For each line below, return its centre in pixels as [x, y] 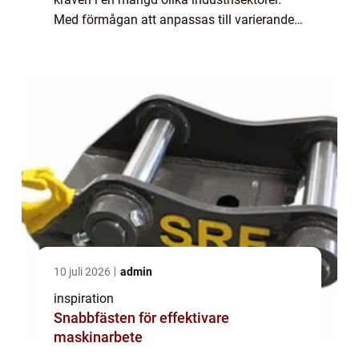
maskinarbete [98, 337]
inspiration [84, 298]
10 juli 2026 [83, 271]
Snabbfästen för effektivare [141, 317]
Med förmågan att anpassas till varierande [174, 19]
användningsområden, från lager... [150, 39]
